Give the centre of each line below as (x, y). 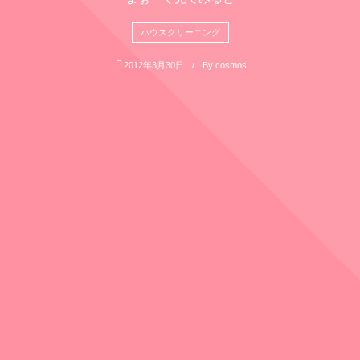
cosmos (231, 65)
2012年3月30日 (153, 65)
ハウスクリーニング (180, 32)
